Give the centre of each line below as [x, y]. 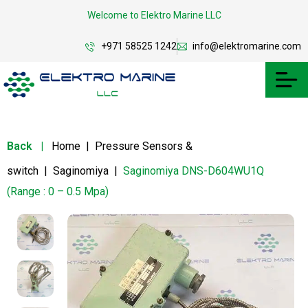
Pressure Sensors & [144, 146]
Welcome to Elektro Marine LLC [154, 15]
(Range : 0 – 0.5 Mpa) [58, 191]
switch [23, 170]
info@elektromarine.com [247, 46]
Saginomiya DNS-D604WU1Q [194, 170]
